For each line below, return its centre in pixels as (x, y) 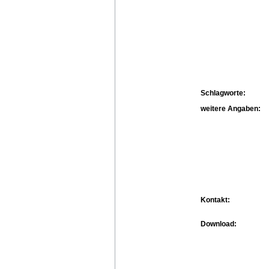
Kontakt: (215, 200)
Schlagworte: (223, 93)
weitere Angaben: (231, 108)
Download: (219, 224)
